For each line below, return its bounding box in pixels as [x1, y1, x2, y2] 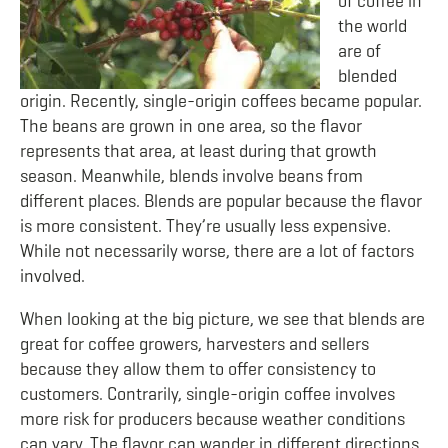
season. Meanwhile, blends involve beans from [20, 165, 363, 187]
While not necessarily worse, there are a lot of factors [20, 240, 414, 262]
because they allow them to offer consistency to [20, 358, 376, 380]
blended [338, 65, 397, 87]
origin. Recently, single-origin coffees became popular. [20, 90, 422, 112]
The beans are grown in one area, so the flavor [20, 115, 362, 137]
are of [338, 40, 381, 62]
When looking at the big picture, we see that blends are [20, 308, 425, 330]
